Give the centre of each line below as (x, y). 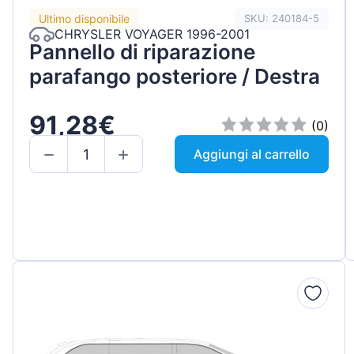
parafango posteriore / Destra (175, 76)
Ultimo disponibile (84, 19)
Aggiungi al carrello (252, 154)
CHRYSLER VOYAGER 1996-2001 (152, 34)
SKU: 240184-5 (282, 19)
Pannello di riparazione (142, 51)
